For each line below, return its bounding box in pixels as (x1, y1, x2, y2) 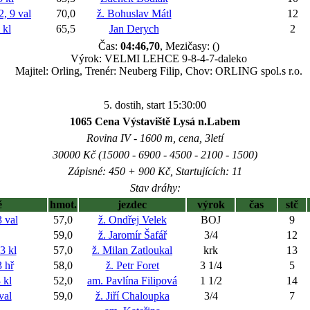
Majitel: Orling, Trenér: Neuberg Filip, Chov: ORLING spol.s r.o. (15, 65, 302, 77)
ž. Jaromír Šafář (98, 229, 167, 241)
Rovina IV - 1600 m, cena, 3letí (86, 132, 224, 144)
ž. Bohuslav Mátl (96, 8, 172, 19)
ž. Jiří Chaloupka (95, 290, 170, 302)
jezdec (118, 199, 147, 210)
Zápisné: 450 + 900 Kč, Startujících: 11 (68, 165, 242, 177)
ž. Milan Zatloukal (92, 244, 172, 256)
